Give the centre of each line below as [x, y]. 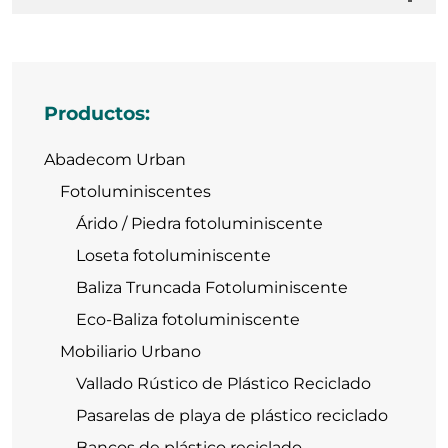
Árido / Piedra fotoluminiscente [199, 224]
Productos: [97, 114]
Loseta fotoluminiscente [173, 256]
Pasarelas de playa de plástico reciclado [232, 416]
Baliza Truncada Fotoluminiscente [212, 288]
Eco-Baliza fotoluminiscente [188, 320]
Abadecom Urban [115, 160]
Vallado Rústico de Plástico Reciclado [223, 384]
